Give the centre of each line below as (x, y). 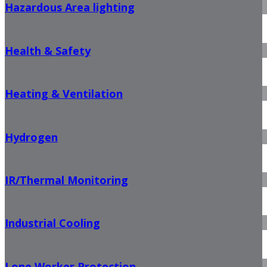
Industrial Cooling (52, 223)
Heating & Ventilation (64, 94)
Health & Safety (48, 50)
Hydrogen (31, 137)
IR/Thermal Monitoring (66, 180)
